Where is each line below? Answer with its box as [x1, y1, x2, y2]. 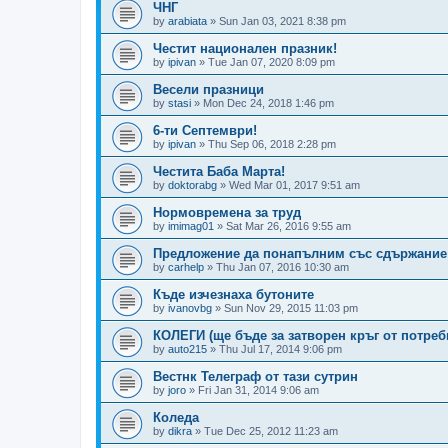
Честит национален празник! [153, 40, 337, 56]
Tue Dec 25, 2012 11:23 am [204, 424, 338, 437]
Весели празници [153, 81, 264, 97]
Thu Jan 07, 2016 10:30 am [216, 260, 349, 273]
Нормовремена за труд [153, 204, 301, 220]
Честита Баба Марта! [153, 163, 285, 179]
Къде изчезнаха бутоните [153, 286, 314, 302]
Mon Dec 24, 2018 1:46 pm [203, 96, 334, 109]
